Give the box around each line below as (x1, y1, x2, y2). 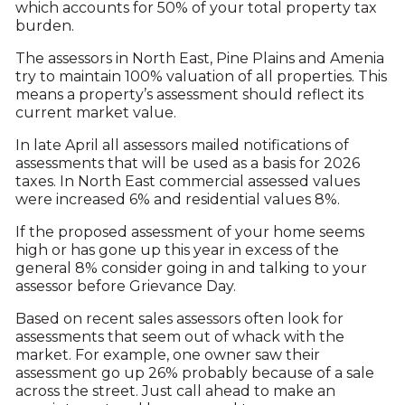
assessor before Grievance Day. (14, 278, 236, 295)
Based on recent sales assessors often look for (14, 310, 344, 327)
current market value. (14, 104, 176, 121)
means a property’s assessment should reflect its (14, 86, 363, 103)
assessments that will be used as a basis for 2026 (14, 155, 360, 172)
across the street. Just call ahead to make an (14, 382, 335, 400)
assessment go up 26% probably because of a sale (14, 364, 374, 381)
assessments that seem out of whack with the (14, 328, 344, 345)
